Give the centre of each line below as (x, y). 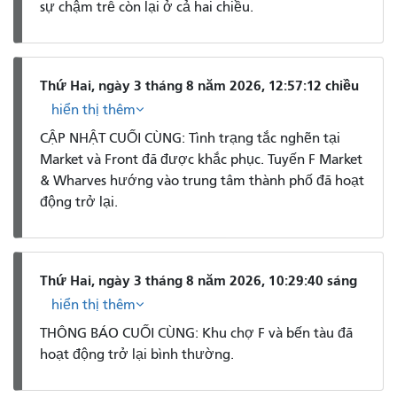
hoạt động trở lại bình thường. (137, 355)
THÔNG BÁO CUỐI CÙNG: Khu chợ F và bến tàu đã (196, 334)
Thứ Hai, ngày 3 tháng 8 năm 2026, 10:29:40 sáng (198, 280)
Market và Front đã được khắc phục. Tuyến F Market (201, 160)
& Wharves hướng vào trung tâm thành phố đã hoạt (202, 181)
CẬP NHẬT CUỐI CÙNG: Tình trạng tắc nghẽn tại (190, 139)
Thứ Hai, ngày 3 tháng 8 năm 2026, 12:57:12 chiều (199, 85)
